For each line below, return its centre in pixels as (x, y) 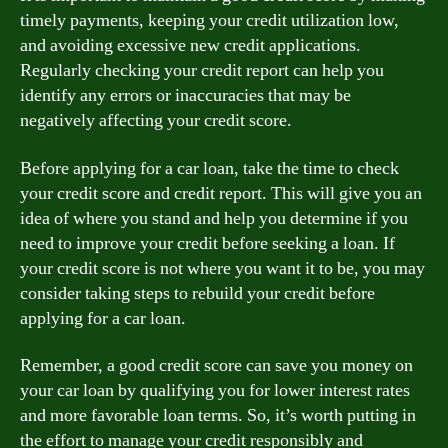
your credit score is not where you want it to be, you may (222, 268)
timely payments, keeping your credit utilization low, (209, 20)
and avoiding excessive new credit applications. (190, 45)
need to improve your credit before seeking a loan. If (207, 243)
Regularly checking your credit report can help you (202, 70)
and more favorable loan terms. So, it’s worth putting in (218, 415)
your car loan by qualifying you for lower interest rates (215, 390)
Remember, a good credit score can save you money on (216, 365)
